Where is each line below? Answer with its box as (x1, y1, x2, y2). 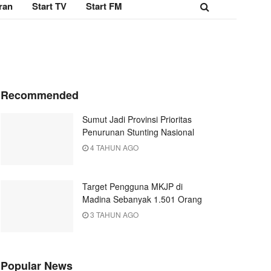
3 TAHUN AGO (88, 209, 139, 220)
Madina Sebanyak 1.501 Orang (82, 192, 202, 205)
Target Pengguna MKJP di (82, 180, 183, 192)
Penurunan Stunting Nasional (82, 126, 194, 138)
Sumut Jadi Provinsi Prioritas (82, 113, 192, 125)
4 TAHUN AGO (88, 142, 139, 152)
